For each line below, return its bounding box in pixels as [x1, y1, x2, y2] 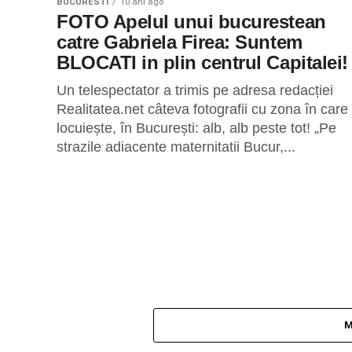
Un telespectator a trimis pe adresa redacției [57, 82, 333, 98]
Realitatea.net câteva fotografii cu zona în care [57, 101, 348, 117]
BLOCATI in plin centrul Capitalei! [57, 52, 348, 73]
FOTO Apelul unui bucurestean [57, 11, 326, 32]
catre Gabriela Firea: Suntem [57, 31, 302, 53]
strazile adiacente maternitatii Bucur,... [57, 139, 295, 155]
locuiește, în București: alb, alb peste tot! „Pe [57, 120, 336, 136]
